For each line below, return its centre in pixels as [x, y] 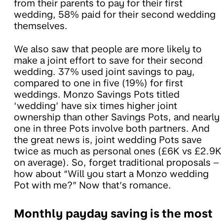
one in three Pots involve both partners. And [112, 128]
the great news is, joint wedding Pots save [108, 140]
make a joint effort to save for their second [108, 60]
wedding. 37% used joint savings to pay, [104, 72]
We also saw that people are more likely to [108, 49]
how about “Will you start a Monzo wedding [111, 174]
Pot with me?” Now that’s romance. [94, 185]
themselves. [42, 26]
